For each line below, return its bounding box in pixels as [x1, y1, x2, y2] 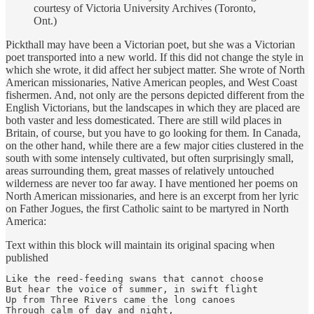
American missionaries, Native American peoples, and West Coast [6, 76, 297, 88]
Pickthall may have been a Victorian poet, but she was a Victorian [6, 38, 295, 50]
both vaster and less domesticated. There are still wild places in [6, 114, 282, 126]
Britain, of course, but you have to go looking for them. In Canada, [6, 126, 301, 139]
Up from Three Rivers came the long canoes [6, 294, 235, 305]
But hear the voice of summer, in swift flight [6, 283, 258, 294]
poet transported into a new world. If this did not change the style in [6, 50, 303, 63]
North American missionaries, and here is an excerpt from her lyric [6, 189, 299, 202]
